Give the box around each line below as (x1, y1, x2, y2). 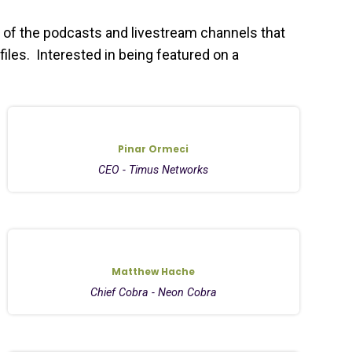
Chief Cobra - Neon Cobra (90, 285, 217, 299)
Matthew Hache (112, 264, 196, 278)
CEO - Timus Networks (98, 163, 209, 177)
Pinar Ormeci (118, 141, 189, 156)
